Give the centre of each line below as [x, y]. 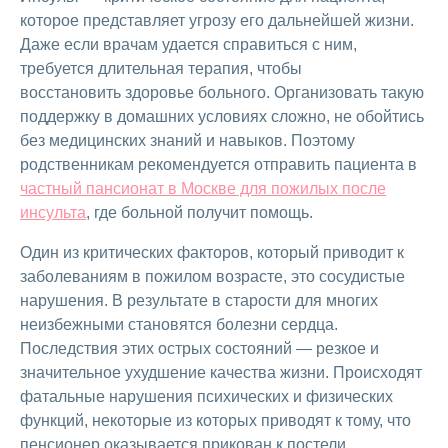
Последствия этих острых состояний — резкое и [199, 349]
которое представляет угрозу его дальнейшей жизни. [217, 21]
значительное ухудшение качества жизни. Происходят [221, 373]
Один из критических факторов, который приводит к [212, 253]
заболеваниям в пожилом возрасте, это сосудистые [212, 277]
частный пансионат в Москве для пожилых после [203, 189]
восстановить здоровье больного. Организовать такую [222, 93]
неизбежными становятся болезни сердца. [179, 325]
